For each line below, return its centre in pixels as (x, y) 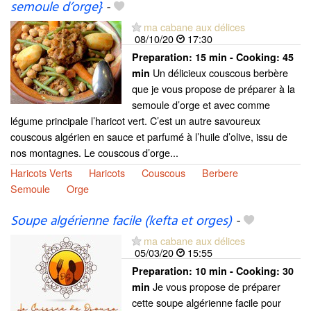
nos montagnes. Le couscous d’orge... (94, 153)
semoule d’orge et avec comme (201, 105)
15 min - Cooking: (239, 57)
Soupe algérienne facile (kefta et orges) (121, 221)
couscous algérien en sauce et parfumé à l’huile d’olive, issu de (149, 137)
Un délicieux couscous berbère (219, 73)
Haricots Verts (41, 173)
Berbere (220, 173)
